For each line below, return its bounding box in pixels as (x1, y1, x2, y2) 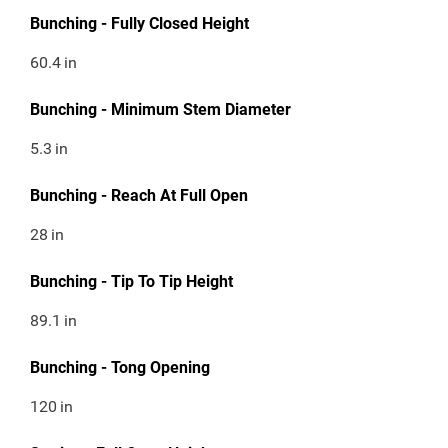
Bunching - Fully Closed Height (30, 14, 249, 34)
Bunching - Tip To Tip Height (30, 272, 233, 292)
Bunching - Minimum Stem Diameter (30, 100, 291, 120)
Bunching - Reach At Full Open (30, 186, 248, 206)
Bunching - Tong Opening (30, 358, 210, 378)
